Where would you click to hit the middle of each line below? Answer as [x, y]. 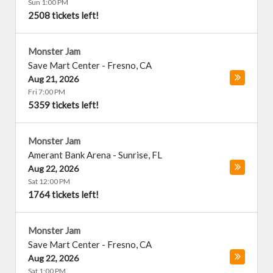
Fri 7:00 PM [47, 92]
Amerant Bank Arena [69, 155]
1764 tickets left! [63, 194]
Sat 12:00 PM [49, 181]
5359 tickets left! [63, 105]
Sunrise [133, 155]
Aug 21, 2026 [53, 79]
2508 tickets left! [63, 15]
